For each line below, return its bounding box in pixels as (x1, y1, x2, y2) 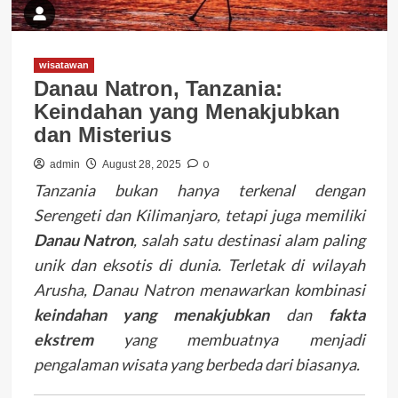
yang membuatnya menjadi (92, 329, 365, 349)
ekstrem (33, 329, 93, 349)
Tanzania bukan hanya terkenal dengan (33, 179, 365, 200)
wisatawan (38, 59, 89, 70)
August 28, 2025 (101, 157, 181, 171)
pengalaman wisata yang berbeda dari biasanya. (33, 354, 360, 374)
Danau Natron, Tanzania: (33, 76, 283, 100)
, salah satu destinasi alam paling (133, 229, 365, 250)
